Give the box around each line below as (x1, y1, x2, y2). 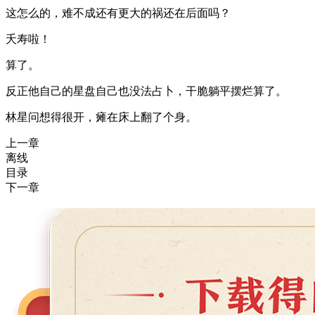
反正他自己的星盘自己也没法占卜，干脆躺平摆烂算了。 (6, 85, 287, 98)
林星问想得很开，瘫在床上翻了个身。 (6, 111, 197, 124)
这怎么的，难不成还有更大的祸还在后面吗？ (6, 7, 231, 20)
